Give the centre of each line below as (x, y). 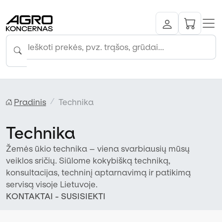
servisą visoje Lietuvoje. (52, 184)
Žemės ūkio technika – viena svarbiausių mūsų (98, 148)
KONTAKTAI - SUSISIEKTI (56, 196)
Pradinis (30, 102)
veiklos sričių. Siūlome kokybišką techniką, (88, 160)
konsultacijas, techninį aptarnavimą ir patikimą (98, 172)
